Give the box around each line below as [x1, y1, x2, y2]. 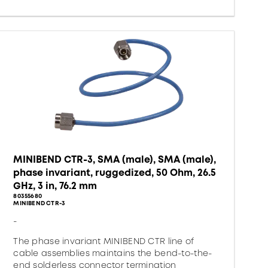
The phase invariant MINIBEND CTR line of [13, 235, 194, 247]
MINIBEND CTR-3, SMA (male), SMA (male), [13, 153, 217, 166]
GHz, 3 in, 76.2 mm [13, 179, 98, 193]
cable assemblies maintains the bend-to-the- [13, 247, 212, 259]
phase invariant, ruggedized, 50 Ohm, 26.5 [13, 166, 217, 179]
